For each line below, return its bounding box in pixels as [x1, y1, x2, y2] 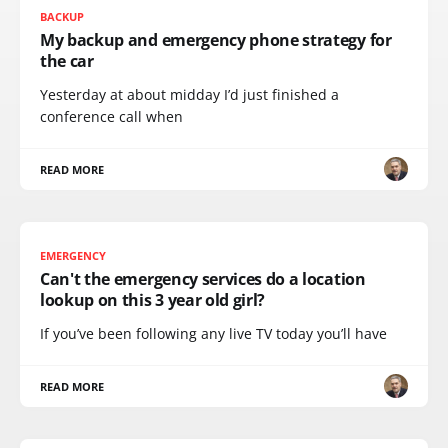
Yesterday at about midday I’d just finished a [40, 84, 339, 104]
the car [40, 49, 94, 72]
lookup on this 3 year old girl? [40, 288, 266, 311]
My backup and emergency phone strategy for [40, 28, 392, 51]
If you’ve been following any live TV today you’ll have [40, 323, 387, 343]
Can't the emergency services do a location [40, 267, 366, 290]
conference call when [40, 106, 183, 126]
